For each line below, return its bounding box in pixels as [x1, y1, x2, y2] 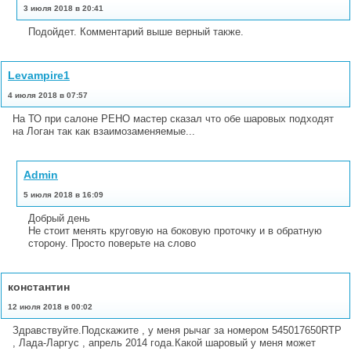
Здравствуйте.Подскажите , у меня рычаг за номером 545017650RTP [13, 324, 342, 336]
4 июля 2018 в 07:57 [8, 90, 88, 100]
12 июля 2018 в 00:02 [8, 302, 92, 311]
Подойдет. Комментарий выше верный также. [28, 25, 244, 38]
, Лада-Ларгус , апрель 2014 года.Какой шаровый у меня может [13, 336, 316, 349]
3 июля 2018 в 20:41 [24, 3, 103, 13]
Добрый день [28, 212, 90, 224]
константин [8, 280, 70, 293]
